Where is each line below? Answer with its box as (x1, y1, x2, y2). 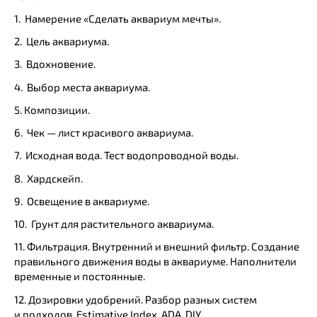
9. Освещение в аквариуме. (14, 194, 151, 207)
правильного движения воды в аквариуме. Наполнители (14, 255, 296, 268)
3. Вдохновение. (14, 57, 98, 71)
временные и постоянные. (14, 270, 145, 283)
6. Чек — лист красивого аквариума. (14, 126, 193, 139)
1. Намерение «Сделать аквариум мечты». (14, 11, 223, 25)
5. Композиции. (14, 103, 92, 116)
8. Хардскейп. (14, 171, 87, 185)
